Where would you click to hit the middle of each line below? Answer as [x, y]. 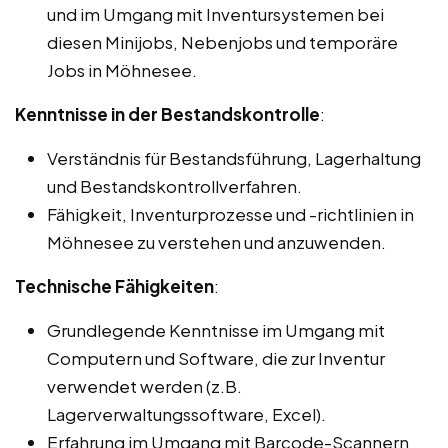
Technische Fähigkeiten [114, 285]
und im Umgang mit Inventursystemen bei [215, 13]
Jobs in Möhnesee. [122, 69]
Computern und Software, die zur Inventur [216, 357]
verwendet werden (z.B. [144, 385]
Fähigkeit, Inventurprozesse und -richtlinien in [230, 213]
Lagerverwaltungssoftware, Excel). [186, 413]
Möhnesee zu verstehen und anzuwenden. [216, 241]
